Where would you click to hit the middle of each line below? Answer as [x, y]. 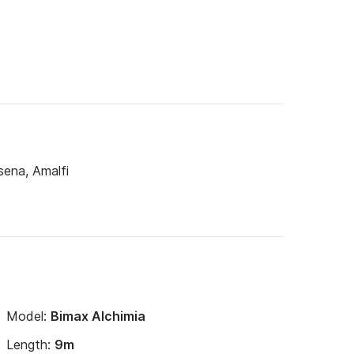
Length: [30, 345]
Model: [28, 316]
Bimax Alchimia [98, 316]
